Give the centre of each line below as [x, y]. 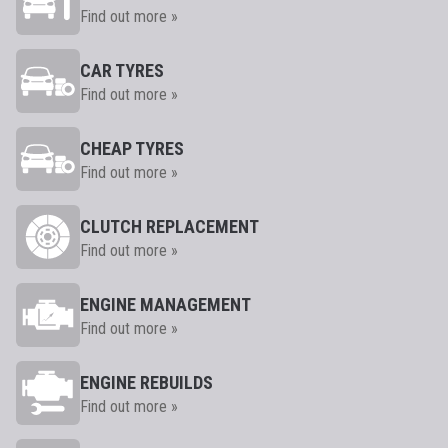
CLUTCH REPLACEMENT [169, 226]
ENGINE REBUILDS [146, 382]
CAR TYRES [122, 70]
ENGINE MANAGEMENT [165, 304]
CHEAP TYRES [132, 148]
